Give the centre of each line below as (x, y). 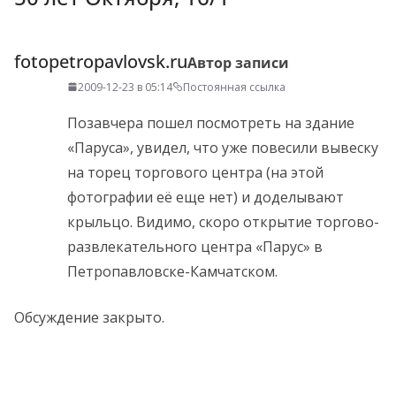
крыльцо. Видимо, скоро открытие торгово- (223, 221)
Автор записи (238, 62)
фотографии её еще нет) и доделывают (206, 197)
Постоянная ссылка (234, 87)
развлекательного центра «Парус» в (195, 246)
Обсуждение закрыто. (89, 317)
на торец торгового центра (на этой (195, 172)
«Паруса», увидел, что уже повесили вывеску (223, 147)
